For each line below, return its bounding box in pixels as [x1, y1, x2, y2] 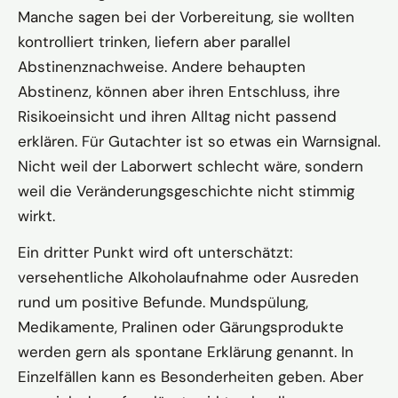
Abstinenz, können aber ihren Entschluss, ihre [18, 81, 340, 101]
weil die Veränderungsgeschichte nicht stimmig [18, 180, 354, 201]
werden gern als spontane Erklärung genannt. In [18, 341, 354, 362]
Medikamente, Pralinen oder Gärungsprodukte [18, 316, 344, 337]
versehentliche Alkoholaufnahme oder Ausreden [18, 267, 359, 287]
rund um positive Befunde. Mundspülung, [18, 291, 308, 312]
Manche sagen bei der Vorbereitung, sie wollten [18, 6, 354, 27]
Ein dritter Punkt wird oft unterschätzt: [18, 242, 292, 262]
